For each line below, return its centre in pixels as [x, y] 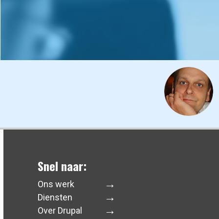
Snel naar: [62, 165]
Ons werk [56, 184]
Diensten [55, 197]
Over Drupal [60, 210]
